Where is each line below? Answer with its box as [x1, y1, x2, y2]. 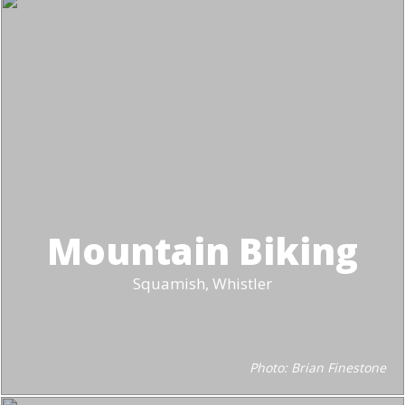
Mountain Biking [47, 226, 358, 276]
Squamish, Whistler [133, 273, 272, 294]
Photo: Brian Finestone [250, 359, 386, 376]
